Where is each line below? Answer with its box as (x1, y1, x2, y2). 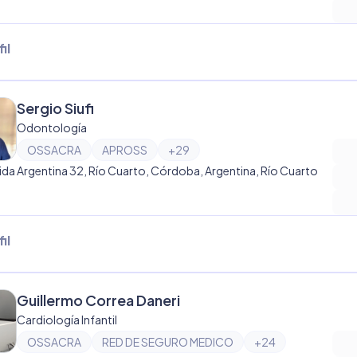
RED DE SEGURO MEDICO (102, 335, 233, 349)
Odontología (17, 120, 87, 135)
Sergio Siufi (17, 99, 94, 117)
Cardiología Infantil (17, 312, 117, 327)
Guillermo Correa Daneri (17, 291, 180, 309)
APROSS (102, 143, 147, 157)
